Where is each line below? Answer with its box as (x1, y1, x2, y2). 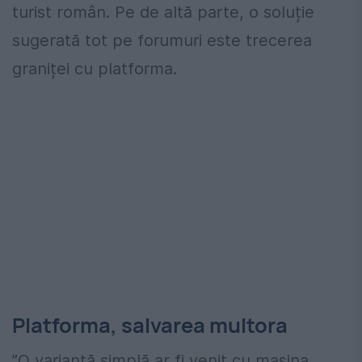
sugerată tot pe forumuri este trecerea (12, 30, 312, 50)
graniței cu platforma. (12, 58, 177, 78)
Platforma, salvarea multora (12, 310, 288, 339)
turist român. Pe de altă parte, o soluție (12, 2, 314, 22)
